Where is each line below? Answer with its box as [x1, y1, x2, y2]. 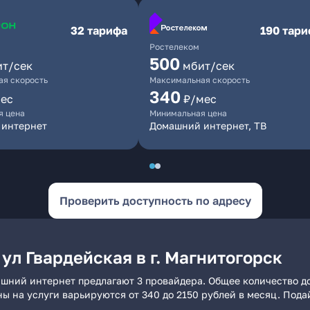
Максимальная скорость [149, 75, 250, 85]
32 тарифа [71, 24, 127, 37]
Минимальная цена [149, 108, 227, 118]
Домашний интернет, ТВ [149, 120, 266, 131]
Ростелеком [149, 42, 199, 52]
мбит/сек [183, 59, 235, 73]
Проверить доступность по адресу [59, 194, 251, 208]
